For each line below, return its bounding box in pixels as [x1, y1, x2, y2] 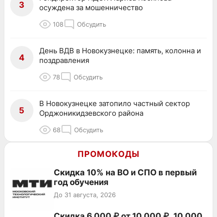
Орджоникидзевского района [39, 108, 143, 118]
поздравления [39, 55, 89, 65]
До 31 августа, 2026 [54, 190, 116, 199]
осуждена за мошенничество [39, 2, 143, 12]
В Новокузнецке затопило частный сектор [39, 98, 190, 108]
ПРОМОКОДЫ [77, 149, 139, 159]
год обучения [54, 177, 108, 187]
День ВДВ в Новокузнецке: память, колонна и [39, 46, 201, 55]
